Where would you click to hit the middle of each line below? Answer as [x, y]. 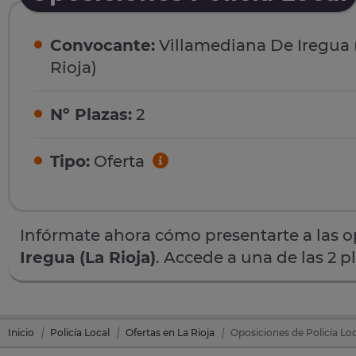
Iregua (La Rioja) [88, 257]
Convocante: [103, 46]
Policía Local [80, 332]
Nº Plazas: [91, 115]
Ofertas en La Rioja [170, 332]
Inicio [21, 332]
